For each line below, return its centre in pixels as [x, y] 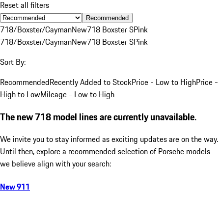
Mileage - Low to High [77, 94]
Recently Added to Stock [91, 82]
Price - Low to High [164, 82]
